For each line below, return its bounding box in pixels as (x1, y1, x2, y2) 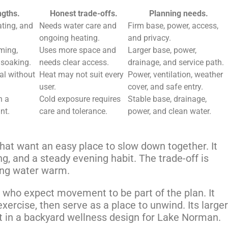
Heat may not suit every (39, 69, 124, 79)
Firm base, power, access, (128, 20, 218, 31)
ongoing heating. (39, 33, 100, 43)
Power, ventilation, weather (128, 69, 223, 79)
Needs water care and (39, 20, 117, 31)
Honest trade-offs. (49, 8, 118, 18)
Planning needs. (149, 8, 208, 18)
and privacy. (128, 33, 171, 43)
